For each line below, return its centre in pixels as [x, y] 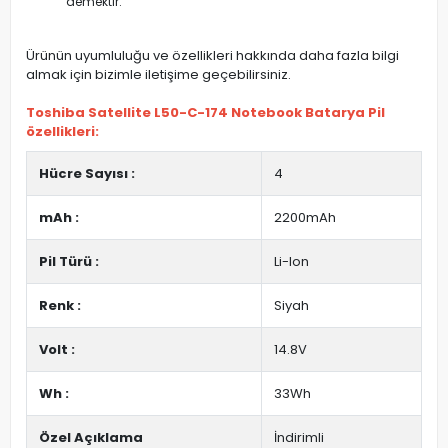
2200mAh [305, 218]
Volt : [57, 350]
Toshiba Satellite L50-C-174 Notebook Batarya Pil [205, 113]
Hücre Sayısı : [87, 174]
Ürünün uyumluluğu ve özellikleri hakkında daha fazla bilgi [212, 56]
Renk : [60, 306]
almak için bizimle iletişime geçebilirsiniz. [158, 75]
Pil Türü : [69, 262]
